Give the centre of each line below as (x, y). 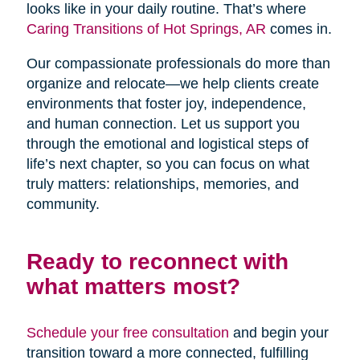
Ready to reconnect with (157, 262)
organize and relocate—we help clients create (172, 84)
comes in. (299, 29)
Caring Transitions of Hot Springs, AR (146, 29)
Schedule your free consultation (127, 333)
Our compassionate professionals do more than (178, 64)
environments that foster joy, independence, (166, 104)
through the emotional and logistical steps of (167, 144)
